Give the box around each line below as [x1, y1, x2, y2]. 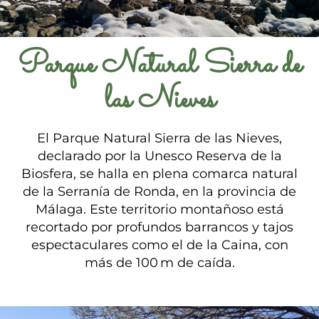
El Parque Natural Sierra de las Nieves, [37, 130, 282, 146]
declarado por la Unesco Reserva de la [37, 147, 282, 164]
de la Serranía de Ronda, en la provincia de [23, 183, 296, 199]
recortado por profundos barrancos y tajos [26, 219, 293, 235]
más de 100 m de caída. [84, 254, 235, 271]
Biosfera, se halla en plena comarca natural [21, 165, 298, 182]
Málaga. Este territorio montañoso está [35, 201, 284, 217]
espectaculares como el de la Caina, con [31, 236, 288, 253]
